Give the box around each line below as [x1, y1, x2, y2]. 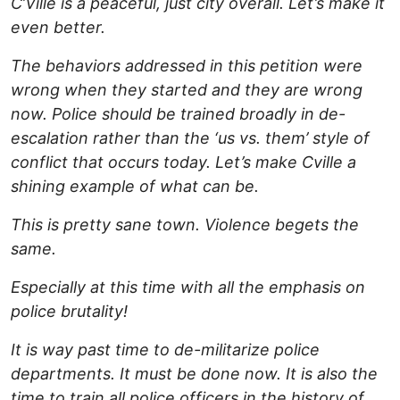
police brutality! [11, 302, 128, 321]
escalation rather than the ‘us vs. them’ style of [11, 129, 370, 148]
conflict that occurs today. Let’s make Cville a [11, 153, 356, 172]
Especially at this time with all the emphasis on [11, 278, 365, 297]
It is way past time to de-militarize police [11, 340, 320, 360]
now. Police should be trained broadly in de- [11, 104, 346, 124]
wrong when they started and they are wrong [11, 80, 362, 100]
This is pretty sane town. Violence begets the [11, 215, 359, 235]
